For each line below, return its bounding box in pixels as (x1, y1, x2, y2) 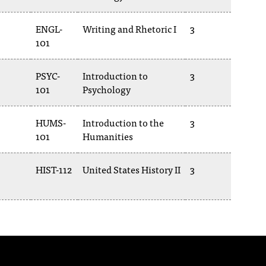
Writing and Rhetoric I (83, 21, 176, 36)
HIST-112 (36, 161, 72, 177)
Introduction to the (83, 115, 164, 130)
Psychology (83, 81, 131, 97)
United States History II (83, 161, 180, 177)
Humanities (83, 128, 133, 144)
